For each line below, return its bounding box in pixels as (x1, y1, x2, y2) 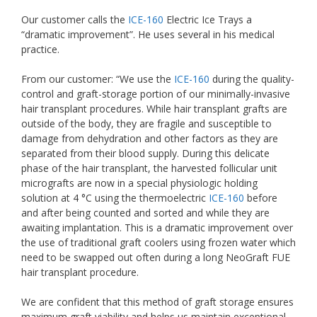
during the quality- (209, 72, 294, 86)
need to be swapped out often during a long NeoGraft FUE (21, 250, 290, 265)
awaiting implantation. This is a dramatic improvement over (21, 221, 293, 235)
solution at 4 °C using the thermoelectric (21, 191, 209, 205)
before (244, 191, 277, 205)
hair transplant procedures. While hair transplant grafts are (21, 102, 287, 116)
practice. (21, 42, 59, 57)
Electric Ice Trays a (163, 13, 252, 27)
